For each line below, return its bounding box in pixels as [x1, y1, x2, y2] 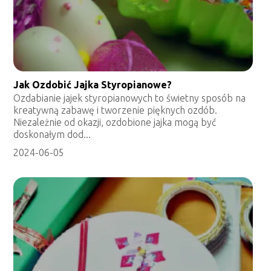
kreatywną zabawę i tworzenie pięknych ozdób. [13, 105, 218, 116]
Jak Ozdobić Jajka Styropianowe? [13, 79, 172, 91]
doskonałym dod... [13, 129, 91, 140]
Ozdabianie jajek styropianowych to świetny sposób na [13, 93, 246, 104]
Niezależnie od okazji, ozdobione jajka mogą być [13, 117, 217, 128]
